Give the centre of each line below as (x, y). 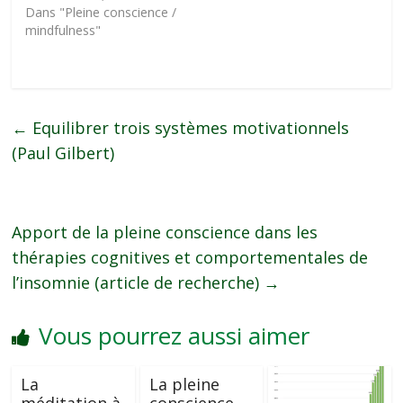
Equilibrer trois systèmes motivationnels (189, 128)
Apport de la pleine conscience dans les (165, 232)
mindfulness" (63, 30)
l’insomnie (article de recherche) (138, 282)
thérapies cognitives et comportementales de (190, 257)
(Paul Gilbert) (63, 153)
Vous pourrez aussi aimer (175, 336)
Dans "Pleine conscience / (101, 12)
